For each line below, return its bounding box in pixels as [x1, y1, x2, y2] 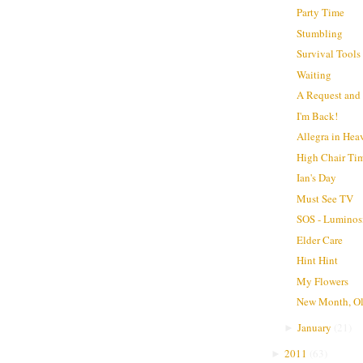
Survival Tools [297, 46, 361, 62]
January [297, 320, 331, 335]
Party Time [297, 5, 345, 20]
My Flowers [297, 273, 349, 288]
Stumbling [297, 25, 344, 41]
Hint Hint [297, 253, 339, 268]
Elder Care [297, 232, 344, 247]
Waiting [297, 66, 332, 82]
